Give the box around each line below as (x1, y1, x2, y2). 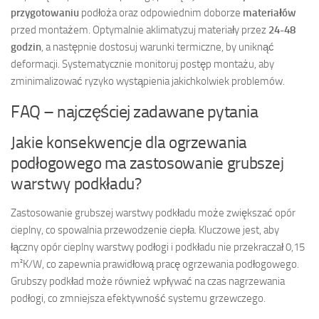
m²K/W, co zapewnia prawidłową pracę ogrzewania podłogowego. (11, 257, 299, 271)
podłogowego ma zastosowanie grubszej (11, 153, 284, 173)
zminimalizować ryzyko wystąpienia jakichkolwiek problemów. (11, 74, 285, 88)
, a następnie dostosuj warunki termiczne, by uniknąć (41, 40, 274, 53)
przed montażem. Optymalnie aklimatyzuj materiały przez (11, 23, 268, 36)
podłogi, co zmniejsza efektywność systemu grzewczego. (11, 291, 266, 305)
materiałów (243, 6, 296, 19)
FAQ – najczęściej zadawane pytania (11, 100, 258, 122)
